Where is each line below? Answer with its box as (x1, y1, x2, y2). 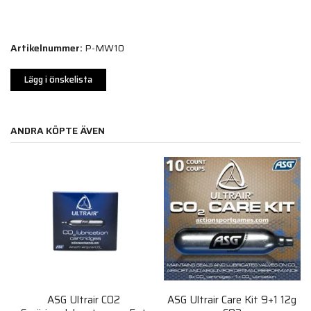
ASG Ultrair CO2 (47, 292, 120, 309)
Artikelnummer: (10, 40, 83, 56)
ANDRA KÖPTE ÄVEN (10, 123, 106, 139)
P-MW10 (85, 40, 124, 56)
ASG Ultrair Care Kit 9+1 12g (167, 292, 297, 309)
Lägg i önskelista (24, 72, 92, 87)
